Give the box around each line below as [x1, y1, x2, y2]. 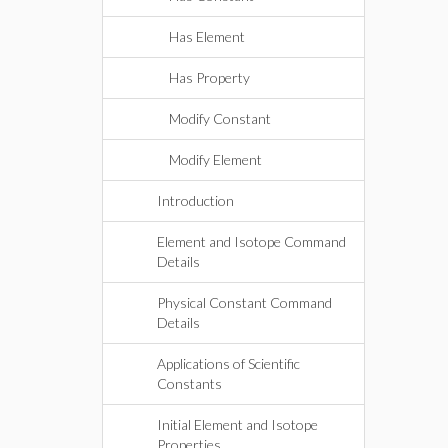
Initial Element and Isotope [157, 416, 318, 433]
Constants [157, 375, 222, 392]
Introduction [157, 192, 234, 209]
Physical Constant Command [157, 294, 332, 311]
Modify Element [169, 151, 262, 168]
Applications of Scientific [157, 355, 300, 372]
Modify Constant [169, 110, 271, 127]
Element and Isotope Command [157, 233, 346, 250]
